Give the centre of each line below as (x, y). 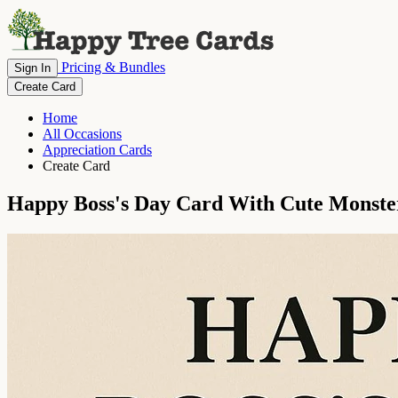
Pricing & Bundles (111, 67)
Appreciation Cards (97, 150)
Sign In (32, 68)
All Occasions (82, 134)
